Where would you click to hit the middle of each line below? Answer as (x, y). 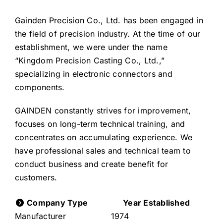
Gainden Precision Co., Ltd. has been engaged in (109, 21)
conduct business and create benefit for (91, 164)
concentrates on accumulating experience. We (104, 138)
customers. (36, 178)
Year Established (156, 203)
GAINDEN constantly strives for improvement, (103, 111)
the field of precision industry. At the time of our (108, 34)
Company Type (56, 203)
